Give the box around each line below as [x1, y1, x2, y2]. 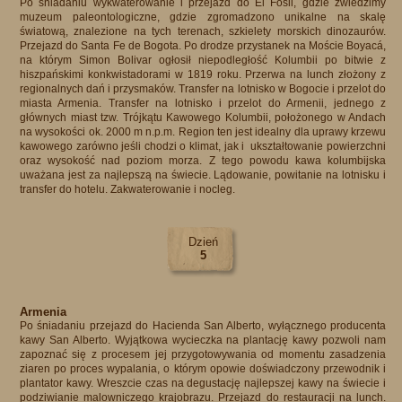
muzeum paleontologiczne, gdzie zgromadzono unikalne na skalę [20, 11, 386, 23]
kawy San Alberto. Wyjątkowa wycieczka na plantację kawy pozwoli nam [20, 334, 386, 346]
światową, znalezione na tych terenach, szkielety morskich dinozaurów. [20, 25, 386, 38]
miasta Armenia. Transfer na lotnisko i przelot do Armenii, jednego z [20, 97, 386, 109]
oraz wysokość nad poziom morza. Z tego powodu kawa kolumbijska [20, 154, 386, 167]
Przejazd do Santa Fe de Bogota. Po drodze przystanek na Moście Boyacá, [20, 39, 386, 52]
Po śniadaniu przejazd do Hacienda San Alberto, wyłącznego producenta [20, 319, 386, 332]
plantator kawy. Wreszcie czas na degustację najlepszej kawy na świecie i [20, 377, 386, 389]
